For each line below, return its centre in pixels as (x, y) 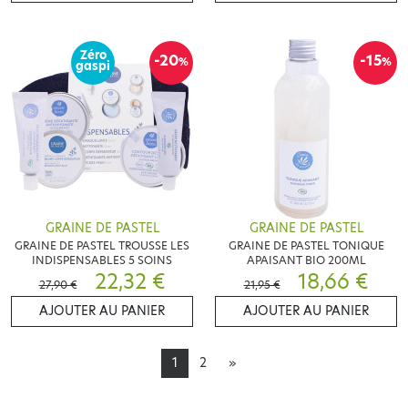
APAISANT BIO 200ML (306, 260)
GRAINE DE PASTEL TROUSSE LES (102, 246)
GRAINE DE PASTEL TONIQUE (306, 246)
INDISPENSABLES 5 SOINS (102, 260)
